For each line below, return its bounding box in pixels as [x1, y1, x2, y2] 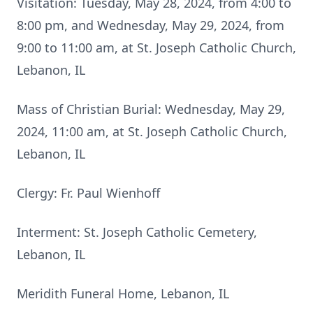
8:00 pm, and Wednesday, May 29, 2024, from [17, 17, 284, 34]
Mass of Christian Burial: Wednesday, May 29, [17, 101, 285, 117]
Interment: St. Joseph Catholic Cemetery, [17, 224, 257, 240]
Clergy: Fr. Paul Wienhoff [17, 184, 160, 201]
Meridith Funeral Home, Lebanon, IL [17, 285, 229, 302]
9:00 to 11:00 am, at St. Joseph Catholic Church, [17, 39, 296, 56]
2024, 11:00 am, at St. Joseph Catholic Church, [17, 123, 287, 140]
